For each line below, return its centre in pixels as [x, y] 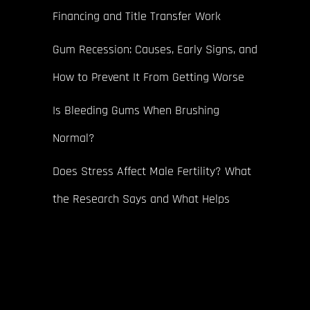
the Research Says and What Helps [141, 199]
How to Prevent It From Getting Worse [148, 77]
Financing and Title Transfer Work [137, 16]
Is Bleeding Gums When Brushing [136, 110]
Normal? [74, 138]
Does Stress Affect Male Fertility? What [152, 171]
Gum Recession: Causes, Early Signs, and [155, 49]
